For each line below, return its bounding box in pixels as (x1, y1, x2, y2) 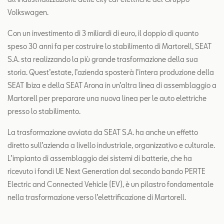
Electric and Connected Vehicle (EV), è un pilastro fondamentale (7, 180, 213, 189)
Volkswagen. (7, 8, 48, 17)
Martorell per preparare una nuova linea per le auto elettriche (7, 94, 206, 103)
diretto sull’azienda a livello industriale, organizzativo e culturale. (7, 141, 215, 150)
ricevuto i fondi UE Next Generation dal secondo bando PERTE (7, 167, 205, 176)
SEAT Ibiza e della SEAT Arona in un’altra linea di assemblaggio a (7, 81, 216, 90)
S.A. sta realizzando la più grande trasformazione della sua (7, 55, 198, 64)
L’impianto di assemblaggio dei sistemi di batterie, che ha (7, 154, 192, 163)
